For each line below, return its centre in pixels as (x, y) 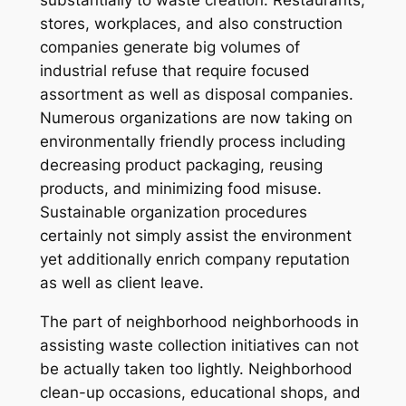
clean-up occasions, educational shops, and (200, 393)
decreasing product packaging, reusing (181, 165)
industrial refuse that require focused (174, 71)
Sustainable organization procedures (173, 213)
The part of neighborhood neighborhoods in (199, 322)
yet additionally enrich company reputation (194, 260)
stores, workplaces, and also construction (191, 24)
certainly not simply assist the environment (195, 236)
